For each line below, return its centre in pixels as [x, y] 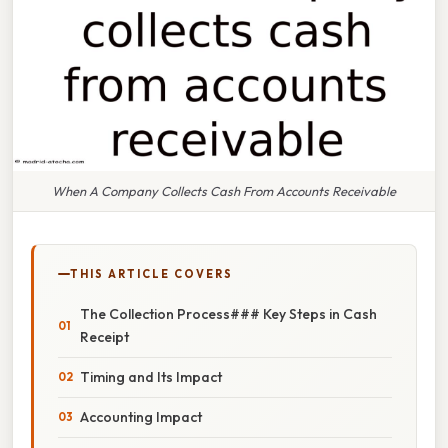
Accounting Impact [141, 416]
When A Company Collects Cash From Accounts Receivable [224, 190]
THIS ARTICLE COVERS [151, 273]
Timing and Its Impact [151, 376]
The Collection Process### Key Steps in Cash [228, 313]
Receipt [104, 336]
